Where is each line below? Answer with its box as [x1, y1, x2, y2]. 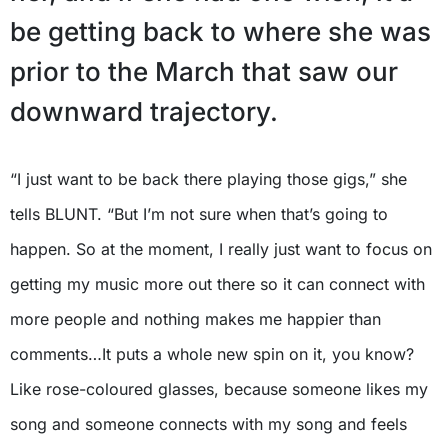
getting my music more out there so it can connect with [10, 274, 425, 295]
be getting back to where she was [10, 16, 431, 48]
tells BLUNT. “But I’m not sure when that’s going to [10, 204, 388, 225]
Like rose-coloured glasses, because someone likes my [10, 379, 428, 400]
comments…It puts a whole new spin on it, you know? [10, 344, 414, 365]
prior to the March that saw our [10, 56, 398, 88]
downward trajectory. [10, 96, 278, 128]
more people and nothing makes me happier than [10, 309, 381, 330]
